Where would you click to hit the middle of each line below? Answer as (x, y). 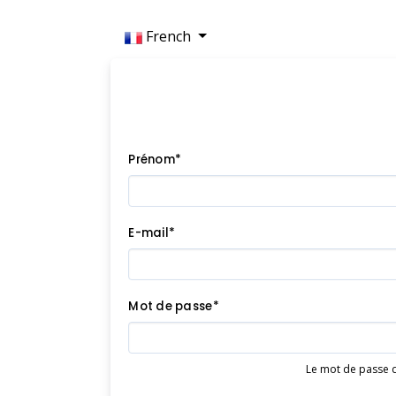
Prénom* (155, 159)
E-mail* (152, 232)
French (169, 36)
